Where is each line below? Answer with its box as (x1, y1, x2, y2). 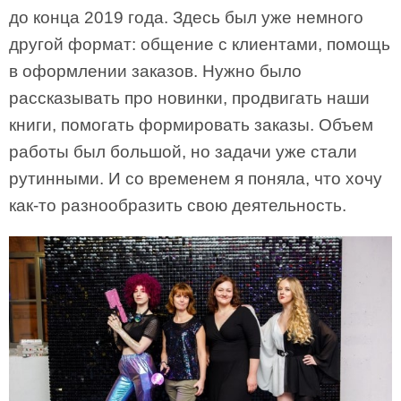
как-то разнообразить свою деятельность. (9, 195, 346, 215)
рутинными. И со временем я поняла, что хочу (9, 168, 382, 188)
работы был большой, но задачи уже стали (9, 141, 357, 161)
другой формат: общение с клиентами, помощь (9, 34, 390, 54)
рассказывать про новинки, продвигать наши (9, 88, 370, 107)
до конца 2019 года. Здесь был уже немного (9, 7, 363, 27)
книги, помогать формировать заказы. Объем (9, 115, 373, 134)
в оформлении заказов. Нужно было (9, 61, 302, 81)
